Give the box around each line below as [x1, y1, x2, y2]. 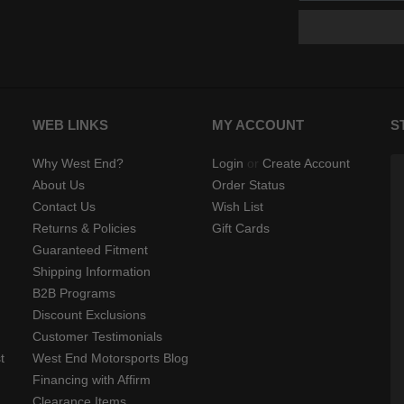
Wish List [211, 199, 263, 215]
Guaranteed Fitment [32, 243, 148, 258]
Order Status [211, 178, 285, 193]
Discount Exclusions [32, 308, 146, 323]
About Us [32, 178, 85, 193]
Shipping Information [32, 264, 151, 280]
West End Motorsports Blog [32, 351, 188, 366]
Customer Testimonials [32, 329, 162, 344]
